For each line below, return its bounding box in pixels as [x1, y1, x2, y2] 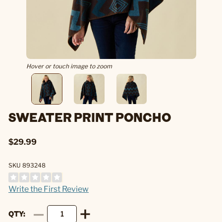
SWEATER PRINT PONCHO [8, 109, 171, 125]
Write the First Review [8, 184, 89, 194]
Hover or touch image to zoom [26, 62, 112, 70]
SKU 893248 [8, 161, 46, 169]
